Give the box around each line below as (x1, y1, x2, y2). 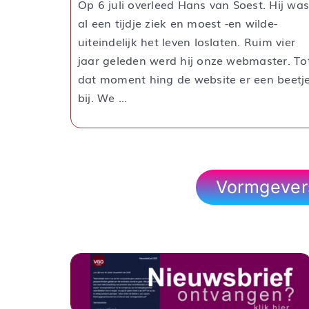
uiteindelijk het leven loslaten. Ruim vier (78, 32, 296, 50)
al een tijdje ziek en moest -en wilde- (78, 14, 278, 31)
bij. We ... (78, 88, 128, 106)
